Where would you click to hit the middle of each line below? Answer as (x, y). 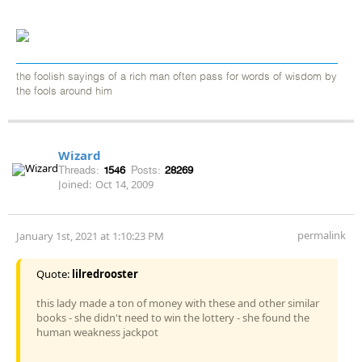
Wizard (80, 155)
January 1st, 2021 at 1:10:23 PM (90, 236)
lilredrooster (105, 274)
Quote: (54, 274)
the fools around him (64, 91)
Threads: (79, 170)
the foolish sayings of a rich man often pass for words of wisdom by (177, 77)
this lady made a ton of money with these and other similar (178, 303)
